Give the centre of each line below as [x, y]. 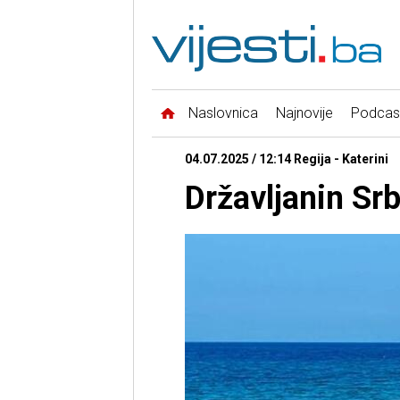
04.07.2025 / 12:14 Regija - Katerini [286, 159]
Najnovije [304, 113]
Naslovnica [223, 113]
